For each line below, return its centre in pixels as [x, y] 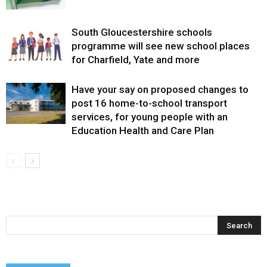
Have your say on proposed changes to [160, 89]
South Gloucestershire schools [142, 32]
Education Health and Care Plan [143, 130]
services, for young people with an [150, 117]
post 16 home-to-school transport [149, 103]
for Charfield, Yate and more [136, 59]
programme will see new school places [161, 46]
